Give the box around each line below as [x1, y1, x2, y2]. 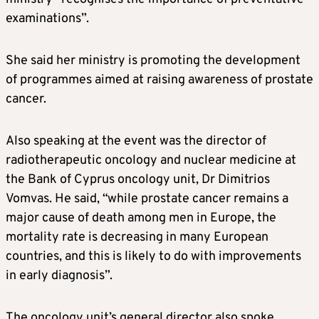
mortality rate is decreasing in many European [6, 229, 268, 246]
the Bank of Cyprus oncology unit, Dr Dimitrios [6, 172, 270, 189]
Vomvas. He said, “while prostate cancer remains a [6, 191, 288, 208]
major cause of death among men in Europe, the [6, 210, 276, 227]
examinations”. [6, 11, 89, 28]
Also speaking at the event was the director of [6, 133, 266, 150]
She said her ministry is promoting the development [6, 53, 300, 70]
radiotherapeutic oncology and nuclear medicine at [6, 152, 296, 169]
